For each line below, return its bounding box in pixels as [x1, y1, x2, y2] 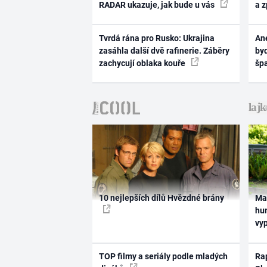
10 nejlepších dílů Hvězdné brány [98, 193, 224, 203]
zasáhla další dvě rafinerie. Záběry [98, 45, 229, 55]
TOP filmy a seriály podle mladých [98, 251, 228, 261]
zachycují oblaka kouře [98, 58, 187, 68]
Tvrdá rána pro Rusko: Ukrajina [98, 33, 215, 43]
